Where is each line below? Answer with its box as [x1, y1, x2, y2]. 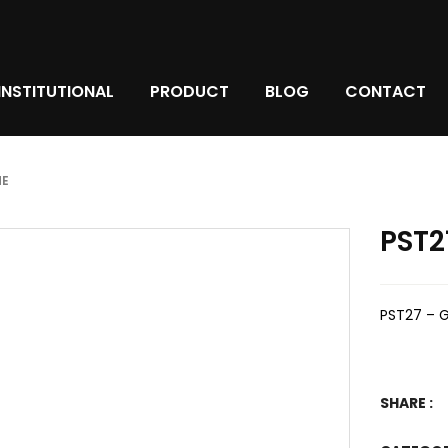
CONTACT [345, 80, 426, 103]
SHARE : [379, 393, 433, 413]
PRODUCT [150, 80, 229, 103]
